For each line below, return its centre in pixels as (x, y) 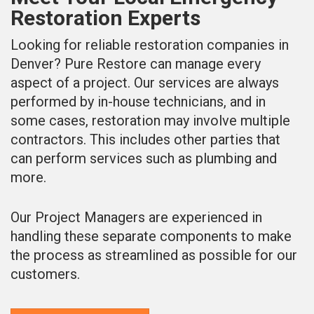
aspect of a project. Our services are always (145, 82)
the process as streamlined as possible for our (154, 255)
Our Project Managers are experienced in (136, 217)
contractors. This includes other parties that (145, 139)
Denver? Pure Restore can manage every (136, 63)
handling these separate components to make (151, 236)
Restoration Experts (105, 18)
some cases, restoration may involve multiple (150, 120)
